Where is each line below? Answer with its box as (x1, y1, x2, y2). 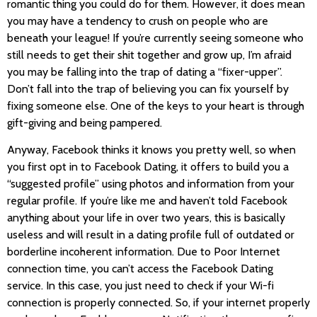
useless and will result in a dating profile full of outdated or (7, 228, 294, 242)
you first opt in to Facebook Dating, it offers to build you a (7, 160, 289, 174)
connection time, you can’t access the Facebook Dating (7, 262, 273, 276)
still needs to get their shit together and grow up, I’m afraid (7, 47, 292, 62)
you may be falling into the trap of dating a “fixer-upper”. (7, 64, 282, 79)
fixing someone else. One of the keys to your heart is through (7, 98, 304, 113)
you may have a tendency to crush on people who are (7, 13, 268, 28)
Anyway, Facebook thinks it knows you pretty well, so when (7, 143, 296, 157)
